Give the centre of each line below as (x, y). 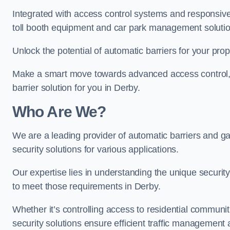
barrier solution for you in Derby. (76, 88)
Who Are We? (59, 111)
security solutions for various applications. (96, 149)
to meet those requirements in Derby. (87, 186)
